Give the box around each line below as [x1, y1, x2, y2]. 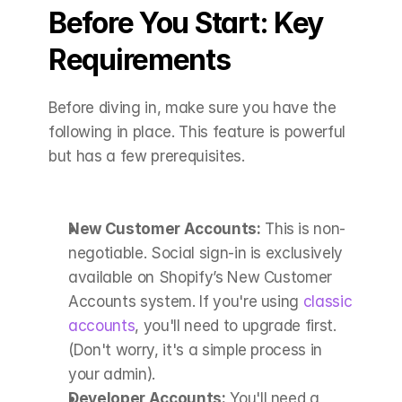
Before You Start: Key [48, 5, 324, 40]
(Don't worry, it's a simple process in [68, 341, 323, 359]
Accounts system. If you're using [68, 293, 303, 310]
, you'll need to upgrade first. [135, 317, 336, 335]
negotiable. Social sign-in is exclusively [68, 244, 344, 262]
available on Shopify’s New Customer [68, 268, 333, 286]
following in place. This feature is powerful [48, 123, 346, 141]
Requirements [48, 42, 231, 77]
